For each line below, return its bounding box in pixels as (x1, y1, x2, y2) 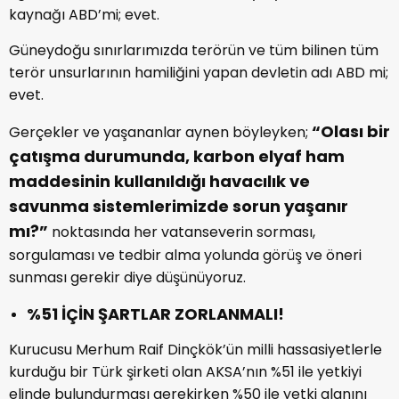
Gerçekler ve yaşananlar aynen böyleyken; (9, 122, 312, 143)
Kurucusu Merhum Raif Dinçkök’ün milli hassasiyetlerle (9, 339, 382, 361)
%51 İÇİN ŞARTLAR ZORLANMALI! (27, 303, 284, 326)
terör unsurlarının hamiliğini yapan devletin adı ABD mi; (9, 62, 388, 84)
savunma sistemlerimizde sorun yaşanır (9, 195, 348, 218)
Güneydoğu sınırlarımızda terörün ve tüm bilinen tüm (9, 40, 379, 61)
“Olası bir (312, 120, 390, 143)
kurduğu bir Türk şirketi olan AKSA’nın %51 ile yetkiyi (9, 362, 362, 383)
